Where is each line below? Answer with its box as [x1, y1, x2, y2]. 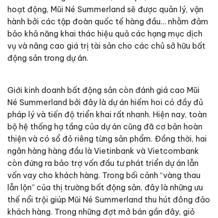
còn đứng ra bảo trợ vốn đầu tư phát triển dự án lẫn [7, 158, 199, 168]
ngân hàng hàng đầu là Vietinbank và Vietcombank [7, 146, 199, 156]
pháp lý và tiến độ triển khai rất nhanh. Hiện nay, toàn [7, 109, 207, 120]
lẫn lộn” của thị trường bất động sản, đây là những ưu [7, 182, 203, 193]
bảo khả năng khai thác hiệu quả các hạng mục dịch [7, 29, 202, 39]
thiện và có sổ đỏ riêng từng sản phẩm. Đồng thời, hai [7, 134, 207, 144]
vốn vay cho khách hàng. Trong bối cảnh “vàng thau [7, 170, 200, 181]
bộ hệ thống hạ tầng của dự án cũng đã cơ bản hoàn [7, 122, 202, 132]
